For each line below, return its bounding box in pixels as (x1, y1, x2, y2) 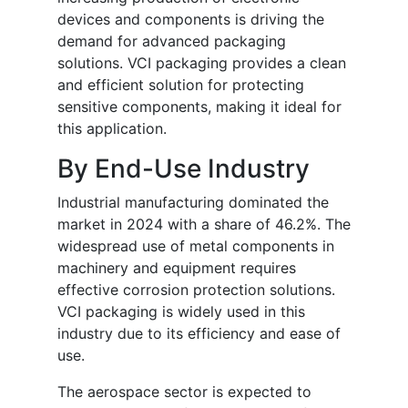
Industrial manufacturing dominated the (57, 193, 329, 212)
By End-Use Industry (57, 153, 310, 185)
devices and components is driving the (57, 10, 324, 29)
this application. (57, 119, 167, 138)
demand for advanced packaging (57, 32, 286, 51)
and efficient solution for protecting (57, 76, 304, 95)
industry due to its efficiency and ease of (57, 324, 341, 343)
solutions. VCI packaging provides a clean (57, 54, 346, 73)
